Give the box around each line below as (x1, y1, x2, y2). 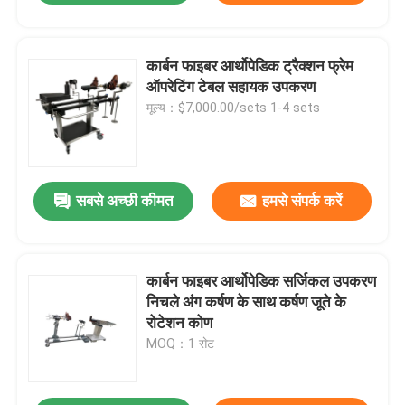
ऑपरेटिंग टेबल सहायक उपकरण (146, 77, 316, 96)
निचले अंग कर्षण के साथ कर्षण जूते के (146, 293, 347, 312)
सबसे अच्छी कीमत (75, 192, 174, 211)
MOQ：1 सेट (146, 336, 215, 352)
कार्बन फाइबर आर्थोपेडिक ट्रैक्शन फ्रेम (146, 56, 354, 75)
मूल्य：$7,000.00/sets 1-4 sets (146, 99, 321, 115)
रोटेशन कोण (146, 314, 213, 333)
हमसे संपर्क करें (262, 192, 343, 211)
